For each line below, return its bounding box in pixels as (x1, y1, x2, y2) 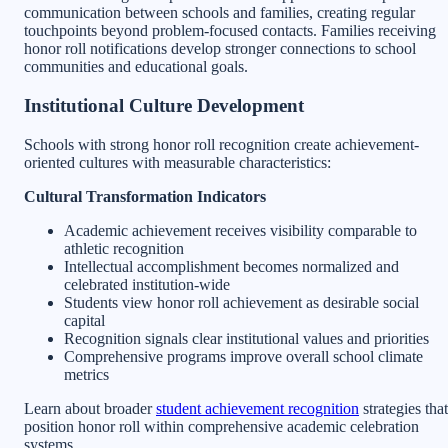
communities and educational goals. (24, 58, 248, 76)
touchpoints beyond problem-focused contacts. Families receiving (24, 22, 436, 40)
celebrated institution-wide (64, 275, 230, 293)
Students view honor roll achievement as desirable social (64, 293, 419, 311)
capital (64, 311, 105, 329)
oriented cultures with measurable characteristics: (24, 153, 331, 171)
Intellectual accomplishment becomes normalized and (64, 257, 399, 275)
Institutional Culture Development (24, 94, 304, 116)
